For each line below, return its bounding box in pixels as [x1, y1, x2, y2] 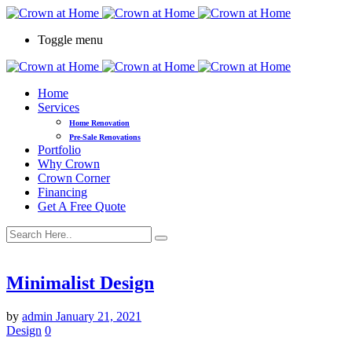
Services [38, 101, 79, 114]
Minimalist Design [6, 272, 154, 293]
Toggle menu [38, 33, 103, 46]
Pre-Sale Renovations [69, 133, 141, 141]
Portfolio [38, 143, 81, 156]
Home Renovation [69, 119, 130, 127]
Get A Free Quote [38, 200, 126, 213]
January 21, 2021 [56, 309, 141, 323]
